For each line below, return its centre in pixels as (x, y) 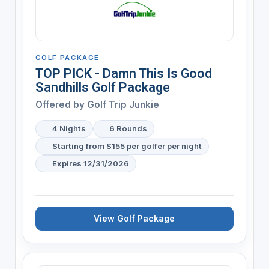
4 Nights (69, 128)
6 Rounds (128, 128)
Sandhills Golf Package (102, 87)
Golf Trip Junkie (123, 104)
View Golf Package (134, 218)
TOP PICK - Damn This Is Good (123, 73)
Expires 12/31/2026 (90, 163)
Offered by (61, 104)
